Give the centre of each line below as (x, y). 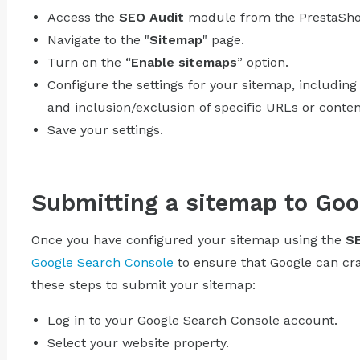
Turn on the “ (89, 62)
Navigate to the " (98, 39)
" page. (223, 39)
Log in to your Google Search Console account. (192, 320)
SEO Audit (151, 17)
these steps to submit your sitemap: (143, 284)
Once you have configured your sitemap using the (188, 239)
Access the (83, 17)
